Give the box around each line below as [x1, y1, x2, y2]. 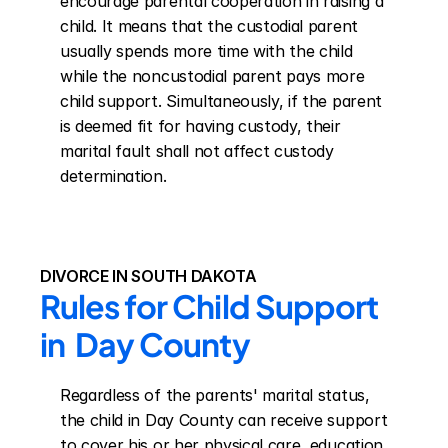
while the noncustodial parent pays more [60, 66, 365, 86]
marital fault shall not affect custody [60, 141, 334, 161]
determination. [60, 166, 167, 186]
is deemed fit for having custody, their [60, 116, 341, 136]
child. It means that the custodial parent [60, 16, 358, 36]
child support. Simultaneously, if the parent [60, 91, 382, 111]
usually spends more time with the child [60, 41, 353, 61]
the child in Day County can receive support [60, 410, 388, 430]
